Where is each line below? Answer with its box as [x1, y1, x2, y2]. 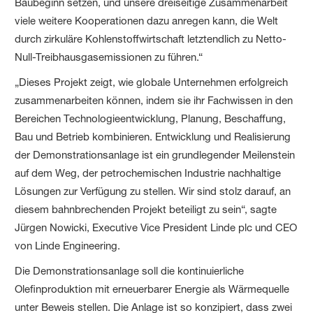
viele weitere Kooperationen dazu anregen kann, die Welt [15, 13, 279, 27]
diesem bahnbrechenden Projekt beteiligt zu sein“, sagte [15, 202, 277, 216]
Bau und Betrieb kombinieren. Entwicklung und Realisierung [15, 129, 291, 143]
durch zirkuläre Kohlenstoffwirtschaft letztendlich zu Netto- [15, 31, 287, 45]
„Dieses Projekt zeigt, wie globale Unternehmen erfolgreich [15, 75, 289, 89]
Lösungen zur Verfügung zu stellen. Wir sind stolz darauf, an [15, 184, 291, 198]
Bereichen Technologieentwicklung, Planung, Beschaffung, [15, 111, 286, 125]
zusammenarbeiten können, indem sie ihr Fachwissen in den [15, 93, 293, 107]
